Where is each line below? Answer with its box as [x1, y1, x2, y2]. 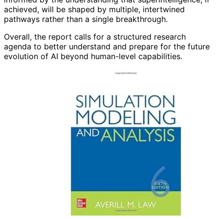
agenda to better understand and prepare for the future [4, 42, 210, 52]
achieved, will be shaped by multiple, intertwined [4, 4, 185, 15]
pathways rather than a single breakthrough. [4, 14, 168, 24]
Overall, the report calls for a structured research [4, 32, 186, 42]
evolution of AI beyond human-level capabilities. [4, 51, 182, 62]
